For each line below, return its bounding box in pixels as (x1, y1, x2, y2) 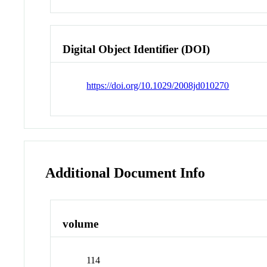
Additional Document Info (45, 164, 206, 181)
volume (63, 218, 99, 231)
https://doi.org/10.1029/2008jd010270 (86, 80, 229, 91)
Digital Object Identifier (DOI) (63, 42, 210, 55)
